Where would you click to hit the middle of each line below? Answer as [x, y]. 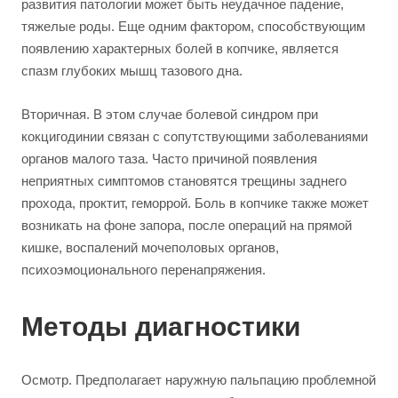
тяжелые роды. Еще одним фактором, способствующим [193, 26]
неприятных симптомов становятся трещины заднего [184, 181]
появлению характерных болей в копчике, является [180, 48]
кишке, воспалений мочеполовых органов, [150, 247]
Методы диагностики [161, 326]
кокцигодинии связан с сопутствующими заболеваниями [195, 136]
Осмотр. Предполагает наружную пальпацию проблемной [199, 380]
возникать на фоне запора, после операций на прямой [187, 225]
